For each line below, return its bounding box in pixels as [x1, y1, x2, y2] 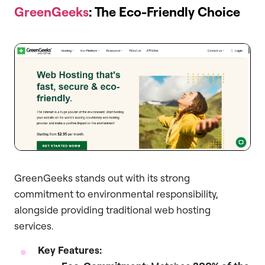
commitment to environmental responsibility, [14, 187, 218, 200]
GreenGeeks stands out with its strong [14, 171, 190, 184]
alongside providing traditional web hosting [14, 203, 211, 216]
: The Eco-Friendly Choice [89, 4, 240, 20]
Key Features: [38, 244, 102, 257]
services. [14, 219, 54, 232]
